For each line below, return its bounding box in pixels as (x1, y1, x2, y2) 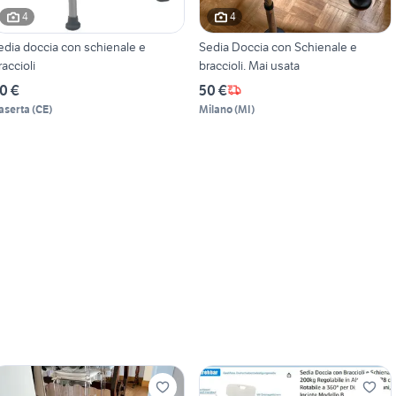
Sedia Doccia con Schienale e (198, 38, 357, 55)
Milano (198, 102, 232, 116)
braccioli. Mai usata (198, 57, 300, 73)
